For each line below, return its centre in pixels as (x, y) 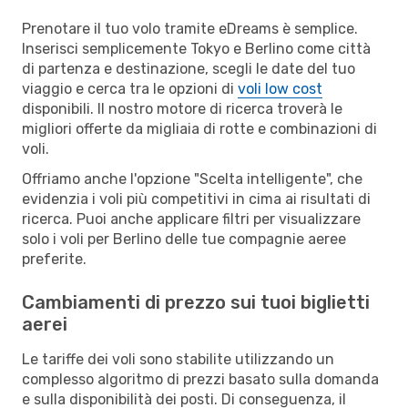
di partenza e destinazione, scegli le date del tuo (189, 68)
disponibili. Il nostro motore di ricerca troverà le (182, 108)
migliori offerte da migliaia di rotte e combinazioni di (199, 128)
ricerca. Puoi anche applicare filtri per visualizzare (191, 219)
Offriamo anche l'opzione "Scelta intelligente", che (192, 178)
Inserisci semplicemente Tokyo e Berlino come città (196, 48)
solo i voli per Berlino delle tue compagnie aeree (184, 239)
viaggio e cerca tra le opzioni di (130, 88)
